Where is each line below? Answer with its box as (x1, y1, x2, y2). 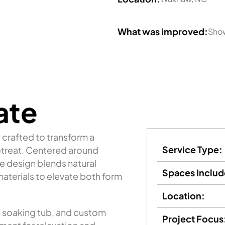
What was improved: (118, 25, 208, 37)
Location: (162, 190, 205, 201)
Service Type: (162, 144, 223, 155)
